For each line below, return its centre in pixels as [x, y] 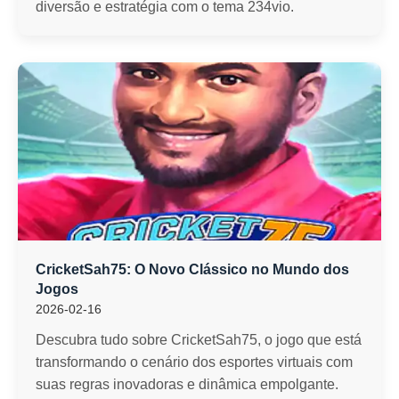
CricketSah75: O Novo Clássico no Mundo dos [192, 269]
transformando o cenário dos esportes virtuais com [194, 362]
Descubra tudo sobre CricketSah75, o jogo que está [199, 340]
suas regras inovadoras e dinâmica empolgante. [187, 384]
